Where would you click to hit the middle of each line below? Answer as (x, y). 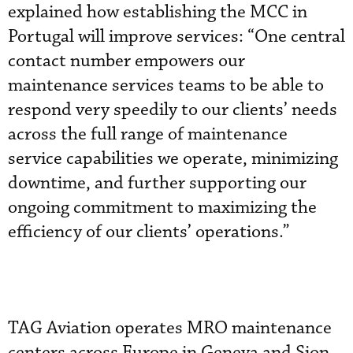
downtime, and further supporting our (157, 183)
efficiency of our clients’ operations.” (149, 232)
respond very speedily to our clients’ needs (173, 110)
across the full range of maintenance (148, 134)
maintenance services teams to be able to (166, 85)
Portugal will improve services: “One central (176, 37)
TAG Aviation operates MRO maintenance (170, 328)
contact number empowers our (126, 61)
